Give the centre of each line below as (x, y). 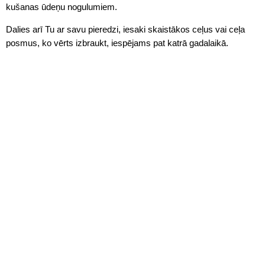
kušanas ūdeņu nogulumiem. (62, 7)
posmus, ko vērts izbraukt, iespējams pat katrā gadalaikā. (118, 43)
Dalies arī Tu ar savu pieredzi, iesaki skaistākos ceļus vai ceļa (125, 29)
